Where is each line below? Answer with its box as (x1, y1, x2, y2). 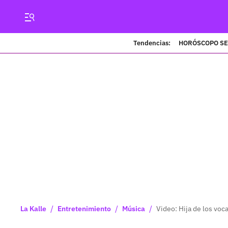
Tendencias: (133, 38, 170, 47)
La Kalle (20, 204, 46, 213)
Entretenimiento (58, 204, 111, 213)
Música (122, 204, 145, 213)
